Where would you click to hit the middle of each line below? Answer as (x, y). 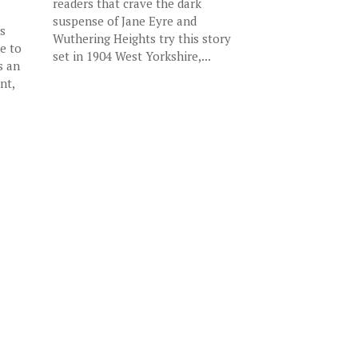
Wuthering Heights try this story (142, 38)
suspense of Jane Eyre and (125, 21)
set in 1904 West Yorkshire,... (132, 56)
